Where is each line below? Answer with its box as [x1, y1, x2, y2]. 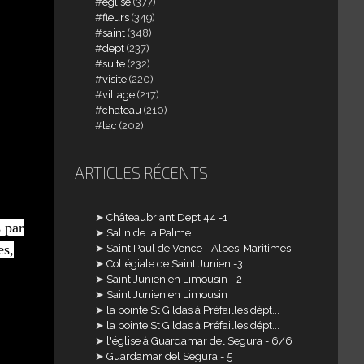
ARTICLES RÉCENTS [74, 162, 208, 182]
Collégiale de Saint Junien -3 [106, 257, 244, 270]
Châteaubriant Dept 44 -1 [106, 210, 228, 223]
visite [102, 72, 128, 85]
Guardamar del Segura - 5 [106, 349, 233, 362]
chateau [102, 103, 142, 116]
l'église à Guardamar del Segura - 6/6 [106, 334, 293, 347]
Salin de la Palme [106, 226, 192, 239]
